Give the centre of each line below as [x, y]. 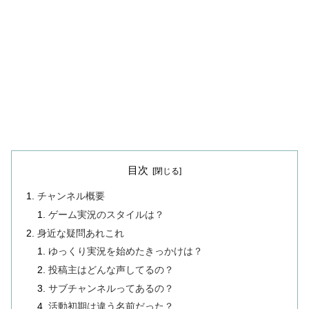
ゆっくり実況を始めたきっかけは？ [126, 252]
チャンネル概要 [71, 197]
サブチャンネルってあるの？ [111, 288]
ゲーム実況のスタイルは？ [107, 215]
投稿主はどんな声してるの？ [111, 270]
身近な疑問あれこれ [81, 233]
